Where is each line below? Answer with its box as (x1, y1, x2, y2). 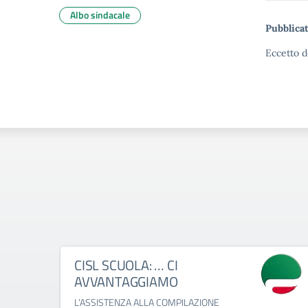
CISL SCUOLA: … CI (74, 254, 178, 276)
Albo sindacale (70, 8, 130, 22)
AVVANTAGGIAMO (74, 271, 178, 292)
